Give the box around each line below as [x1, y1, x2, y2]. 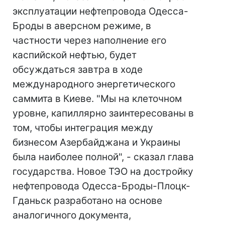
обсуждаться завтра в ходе [13, 64, 143, 75]
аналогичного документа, [13, 209, 131, 221]
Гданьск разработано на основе [13, 195, 162, 206]
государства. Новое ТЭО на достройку [13, 166, 193, 177]
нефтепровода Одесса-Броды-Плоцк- [13, 180, 190, 192]
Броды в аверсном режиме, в [13, 20, 151, 32]
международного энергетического [13, 78, 175, 90]
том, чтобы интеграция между [13, 122, 153, 134]
